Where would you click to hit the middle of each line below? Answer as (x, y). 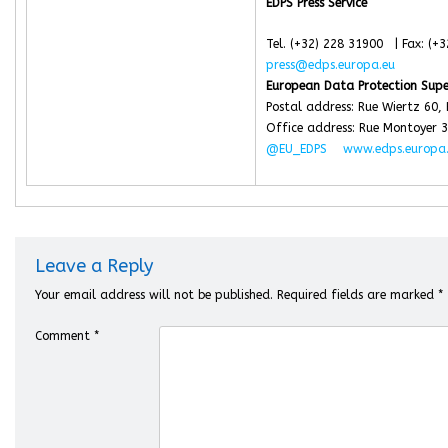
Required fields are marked (357, 295)
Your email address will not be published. (154, 295)
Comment (64, 336)
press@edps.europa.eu (330, 65)
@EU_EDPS (296, 149)
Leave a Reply (94, 266)
